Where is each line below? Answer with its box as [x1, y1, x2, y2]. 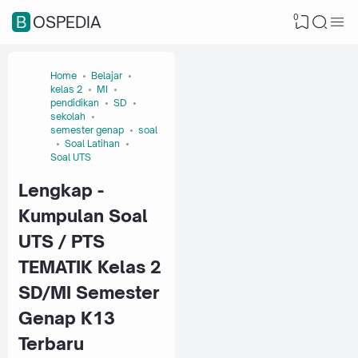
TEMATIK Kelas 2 [18, 256, 161, 277]
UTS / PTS [18, 230, 105, 252]
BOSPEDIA [33, 12, 101, 32]
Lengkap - [18, 179, 104, 201]
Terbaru [18, 332, 84, 354]
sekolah [50, 110, 86, 123]
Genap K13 [18, 307, 115, 328]
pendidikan [50, 97, 99, 109]
